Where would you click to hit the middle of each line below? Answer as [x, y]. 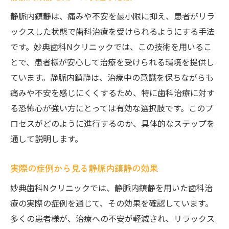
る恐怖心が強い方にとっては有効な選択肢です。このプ [112, 108]
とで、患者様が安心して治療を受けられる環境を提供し [112, 62]
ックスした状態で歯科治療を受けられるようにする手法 [112, 31]
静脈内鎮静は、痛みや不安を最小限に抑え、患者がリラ [112, 16]
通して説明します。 [47, 139]
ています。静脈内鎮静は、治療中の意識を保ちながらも [112, 77]
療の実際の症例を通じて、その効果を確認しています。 [112, 203]
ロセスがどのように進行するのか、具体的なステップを [112, 123]
